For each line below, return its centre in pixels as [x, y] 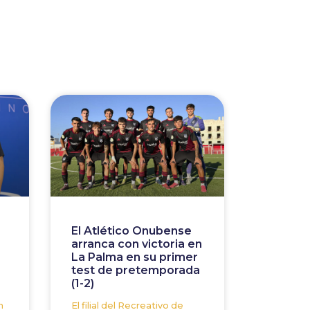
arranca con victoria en [137, 244]
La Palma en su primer [135, 257]
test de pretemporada [136, 270]
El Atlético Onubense [132, 230]
